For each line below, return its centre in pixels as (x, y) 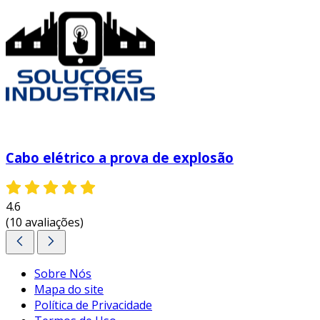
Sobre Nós (63, 274)
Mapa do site (69, 290)
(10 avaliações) (45, 222)
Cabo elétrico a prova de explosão (120, 157)
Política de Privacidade (93, 305)
